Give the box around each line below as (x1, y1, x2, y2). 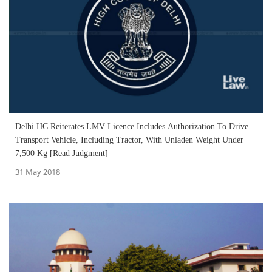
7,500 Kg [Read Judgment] (15, 148, 108, 158)
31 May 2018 (15, 166, 60, 177)
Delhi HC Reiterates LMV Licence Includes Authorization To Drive (15, 121, 248, 131)
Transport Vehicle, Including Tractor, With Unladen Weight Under (15, 135, 243, 144)
